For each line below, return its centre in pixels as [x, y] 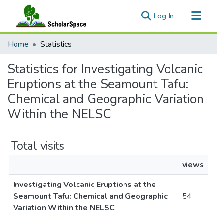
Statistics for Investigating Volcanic [105, 69]
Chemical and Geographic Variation [106, 99]
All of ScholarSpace [41, 55]
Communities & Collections [52, 40]
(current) [188, 15]
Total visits [38, 146]
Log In [163, 16]
